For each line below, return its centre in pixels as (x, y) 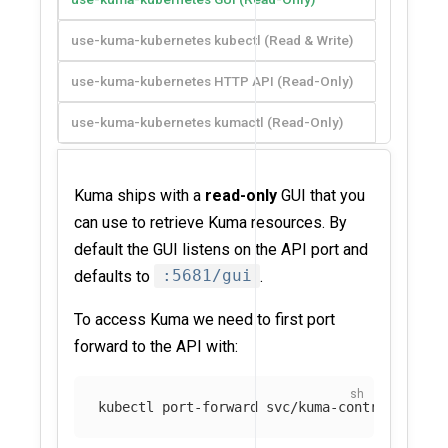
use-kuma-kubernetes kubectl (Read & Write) (212, 39)
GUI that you (321, 195)
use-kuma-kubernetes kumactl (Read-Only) (207, 121)
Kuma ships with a (139, 195)
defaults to (114, 276)
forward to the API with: (156, 346)
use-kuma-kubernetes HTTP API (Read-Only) (212, 80)
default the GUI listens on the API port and (221, 249)
